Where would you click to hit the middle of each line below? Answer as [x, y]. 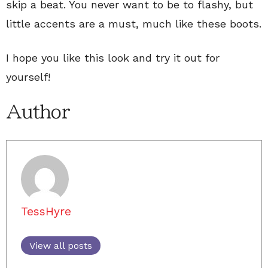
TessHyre [46, 211]
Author [38, 112]
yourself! [28, 77]
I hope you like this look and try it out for [113, 57]
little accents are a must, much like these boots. [134, 23]
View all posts [61, 245]
